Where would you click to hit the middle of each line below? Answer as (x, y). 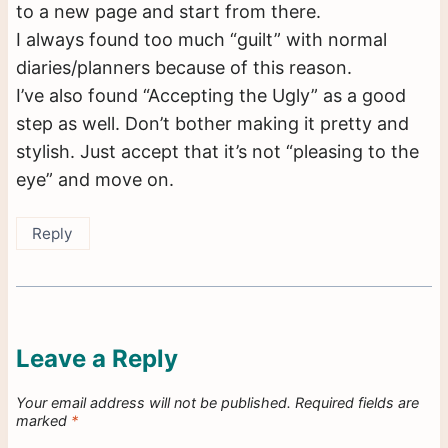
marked (43, 420)
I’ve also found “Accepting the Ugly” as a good (211, 96)
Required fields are (357, 402)
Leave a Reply (97, 358)
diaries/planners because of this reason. (184, 68)
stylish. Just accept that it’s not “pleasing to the (217, 152)
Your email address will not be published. (153, 402)
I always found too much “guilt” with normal (201, 40)
